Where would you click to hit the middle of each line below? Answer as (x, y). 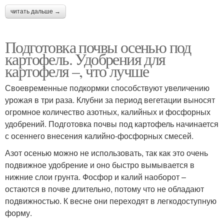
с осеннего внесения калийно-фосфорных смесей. (99, 135)
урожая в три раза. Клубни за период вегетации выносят (110, 99)
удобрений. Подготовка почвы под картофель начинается (112, 123)
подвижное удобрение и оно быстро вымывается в (100, 164)
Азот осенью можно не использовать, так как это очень (106, 152)
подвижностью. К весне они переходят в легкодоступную (111, 200)
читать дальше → (35, 11)
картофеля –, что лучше (77, 70)
